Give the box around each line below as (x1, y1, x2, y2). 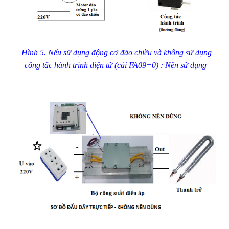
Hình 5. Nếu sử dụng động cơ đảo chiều (21, 48, 152, 57)
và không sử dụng (151, 48, 212, 57)
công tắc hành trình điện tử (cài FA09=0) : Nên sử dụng (24, 60, 209, 70)
